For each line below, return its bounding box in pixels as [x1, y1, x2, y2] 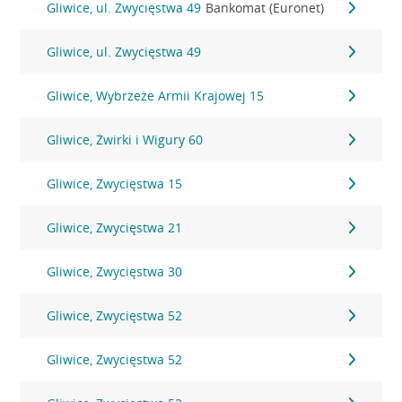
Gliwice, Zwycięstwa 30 [47, 263, 183, 280]
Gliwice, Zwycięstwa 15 [47, 175, 183, 192]
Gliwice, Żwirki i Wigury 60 [47, 131, 204, 148]
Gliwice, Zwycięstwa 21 [47, 219, 183, 236]
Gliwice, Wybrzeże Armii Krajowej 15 [47, 87, 265, 104]
